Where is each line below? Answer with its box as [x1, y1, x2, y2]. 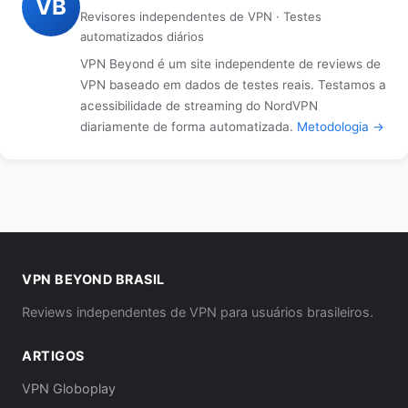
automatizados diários [80, 29, 204, 44]
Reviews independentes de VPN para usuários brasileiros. [22, 304, 373, 320]
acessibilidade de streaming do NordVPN [80, 98, 318, 113]
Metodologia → [297, 119, 384, 134]
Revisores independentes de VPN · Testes [80, 9, 321, 24]
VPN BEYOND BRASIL [22, 271, 165, 287]
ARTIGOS [22, 348, 85, 363]
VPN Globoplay [22, 381, 116, 396]
